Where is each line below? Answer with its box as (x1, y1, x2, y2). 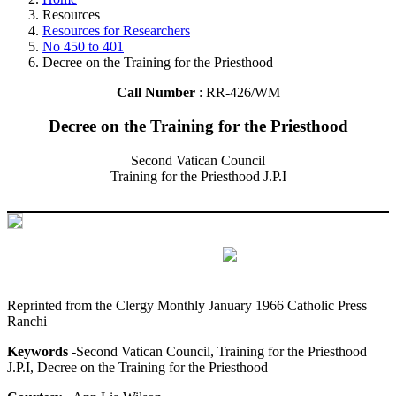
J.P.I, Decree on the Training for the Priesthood (7, 359, 268, 375)
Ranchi (7, 313, 47, 329)
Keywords (7, 343, 68, 359)
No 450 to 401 (42, 38, 124, 54)
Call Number (116, 84, 199, 100)
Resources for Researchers (42, 22, 190, 38)
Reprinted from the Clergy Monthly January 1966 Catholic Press (7, 297, 367, 313)
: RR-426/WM (198, 84, 280, 100)
